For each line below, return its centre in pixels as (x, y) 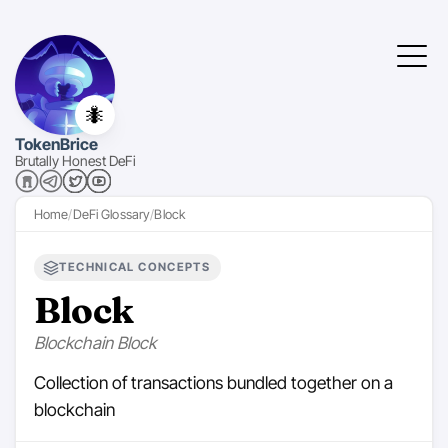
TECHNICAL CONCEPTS (135, 267)
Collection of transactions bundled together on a (213, 383)
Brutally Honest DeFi (75, 160)
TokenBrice (56, 144)
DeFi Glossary (111, 214)
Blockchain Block (95, 343)
